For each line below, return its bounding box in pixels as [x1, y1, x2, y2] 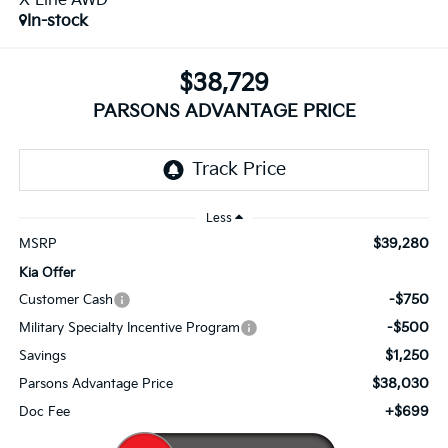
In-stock [26, 11, 88, 31]
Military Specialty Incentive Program [18, 319, 240, 336]
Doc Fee [18, 403, 70, 420]
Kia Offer [18, 264, 75, 281]
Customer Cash [18, 291, 113, 308]
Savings [18, 347, 66, 364]
